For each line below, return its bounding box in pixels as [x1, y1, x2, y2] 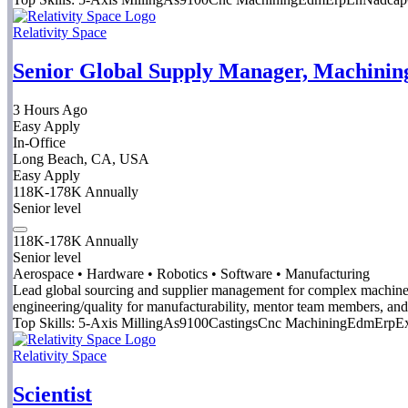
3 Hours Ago [13, 102, 87, 118]
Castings [209, 315, 258, 331]
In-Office [13, 135, 66, 151]
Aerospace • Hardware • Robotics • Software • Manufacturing [13, 266, 370, 282]
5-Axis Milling [78, 315, 163, 331]
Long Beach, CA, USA [13, 151, 149, 168]
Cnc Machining [258, 315, 347, 331]
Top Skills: [13, 315, 75, 331]
